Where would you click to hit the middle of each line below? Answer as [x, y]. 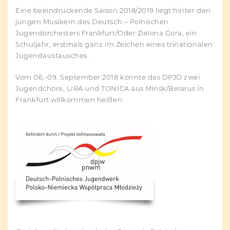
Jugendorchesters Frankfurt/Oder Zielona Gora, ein [106, 33]
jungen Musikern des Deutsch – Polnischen [92, 22]
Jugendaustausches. [52, 56]
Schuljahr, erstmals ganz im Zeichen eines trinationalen [114, 44]
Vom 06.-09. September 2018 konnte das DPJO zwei [108, 77]
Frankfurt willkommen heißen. [70, 100]
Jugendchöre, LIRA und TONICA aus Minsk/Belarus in [110, 89]
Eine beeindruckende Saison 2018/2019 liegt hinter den [113, 11]
